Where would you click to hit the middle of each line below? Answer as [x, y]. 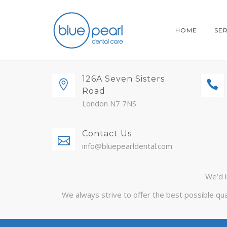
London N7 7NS [109, 103]
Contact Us [107, 134]
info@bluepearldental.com [127, 146]
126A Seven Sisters [123, 79]
